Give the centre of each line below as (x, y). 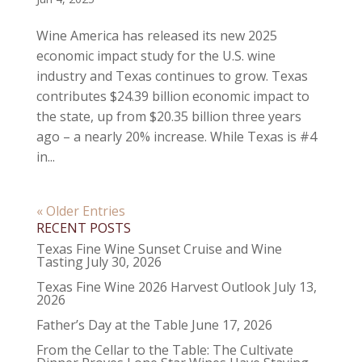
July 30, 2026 (124, 262)
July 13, (295, 287)
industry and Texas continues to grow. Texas (172, 76)
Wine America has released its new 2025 (156, 36)
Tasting (59, 262)
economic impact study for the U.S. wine (156, 56)
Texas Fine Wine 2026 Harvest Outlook (153, 287)
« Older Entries (80, 211)
